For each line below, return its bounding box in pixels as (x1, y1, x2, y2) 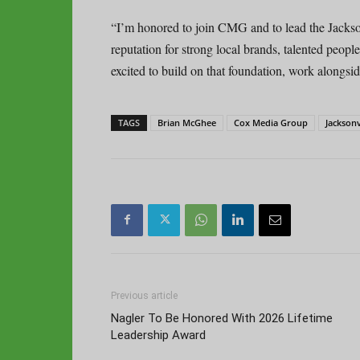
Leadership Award (111, 327, 206, 342)
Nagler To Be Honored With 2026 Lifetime (111, 310, 333, 325)
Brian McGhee (157, 116, 216, 129)
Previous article (111, 289, 178, 301)
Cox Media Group (234, 116, 308, 129)
